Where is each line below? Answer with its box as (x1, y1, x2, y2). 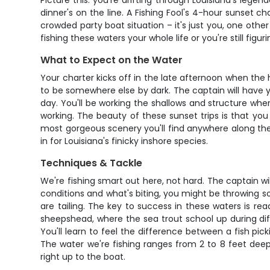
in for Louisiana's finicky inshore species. (40, 135, 209, 147)
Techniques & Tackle (40, 156, 143, 170)
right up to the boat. (40, 251, 126, 263)
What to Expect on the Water (40, 53, 183, 67)
